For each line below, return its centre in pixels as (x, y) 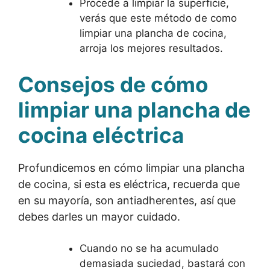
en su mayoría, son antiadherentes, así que (127, 200)
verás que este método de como (158, 18)
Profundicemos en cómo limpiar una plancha (131, 168)
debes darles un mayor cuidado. (99, 216)
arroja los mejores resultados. (151, 48)
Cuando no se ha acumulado (149, 248)
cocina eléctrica (101, 135)
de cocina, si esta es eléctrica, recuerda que (129, 184)
